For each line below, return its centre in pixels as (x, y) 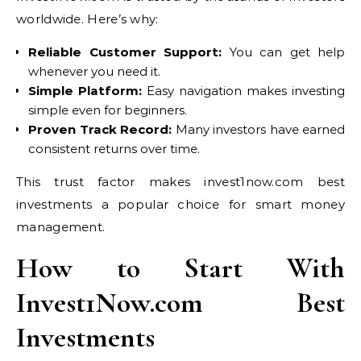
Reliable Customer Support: (125, 52)
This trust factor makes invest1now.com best (180, 181)
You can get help (283, 52)
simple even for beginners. (108, 110)
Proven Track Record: (100, 129)
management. (61, 226)
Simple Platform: (85, 90)
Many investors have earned (258, 129)
